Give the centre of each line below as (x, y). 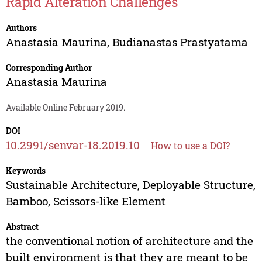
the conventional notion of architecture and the (129, 241)
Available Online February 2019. (65, 108)
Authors (21, 28)
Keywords (25, 171)
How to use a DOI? (190, 146)
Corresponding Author (49, 68)
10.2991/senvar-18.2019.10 (73, 145)
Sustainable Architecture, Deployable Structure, (130, 185)
